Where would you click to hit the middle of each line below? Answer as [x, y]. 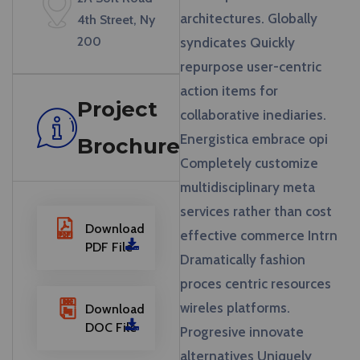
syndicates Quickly [237, 43]
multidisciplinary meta [247, 187]
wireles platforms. [235, 308]
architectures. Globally [249, 18]
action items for [229, 91]
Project [117, 109]
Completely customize [249, 163]
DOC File [111, 327]
